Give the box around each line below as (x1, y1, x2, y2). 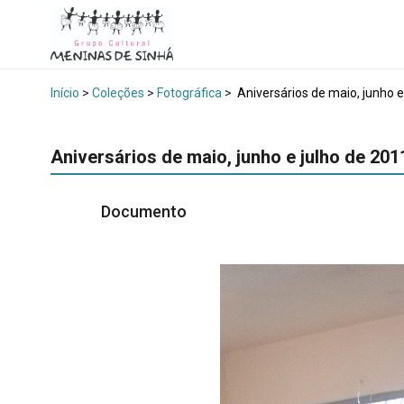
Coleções (92, 86, 144, 100)
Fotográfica (157, 86, 222, 100)
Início (50, 86, 79, 100)
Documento (101, 202, 190, 221)
